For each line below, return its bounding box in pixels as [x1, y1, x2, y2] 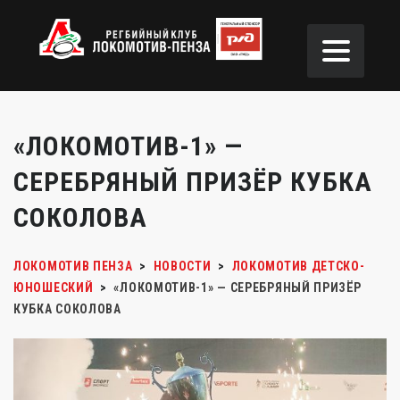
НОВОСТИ [153, 259, 212, 273]
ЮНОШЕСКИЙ [13, 280, 94, 295]
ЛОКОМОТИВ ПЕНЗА [13, 259, 133, 273]
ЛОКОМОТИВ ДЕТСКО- [231, 259, 365, 273]
